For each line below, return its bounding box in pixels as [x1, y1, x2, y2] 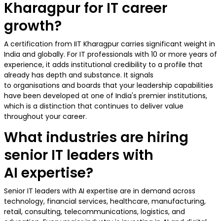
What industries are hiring [4, 128, 188, 147]
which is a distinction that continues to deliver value [4, 101, 184, 111]
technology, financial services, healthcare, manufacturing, [4, 196, 206, 207]
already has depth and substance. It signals [4, 70, 153, 80]
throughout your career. [4, 111, 89, 122]
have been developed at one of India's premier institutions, [4, 91, 207, 101]
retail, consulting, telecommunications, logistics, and [4, 207, 185, 217]
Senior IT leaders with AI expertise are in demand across [4, 186, 195, 196]
